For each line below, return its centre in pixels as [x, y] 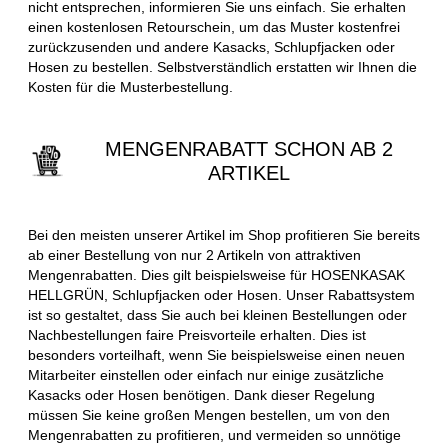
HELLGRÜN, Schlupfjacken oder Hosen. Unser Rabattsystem [221, 294]
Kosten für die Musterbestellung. [130, 86]
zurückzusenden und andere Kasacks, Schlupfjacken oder [211, 46]
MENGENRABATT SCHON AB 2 [248, 148]
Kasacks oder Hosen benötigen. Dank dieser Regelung [201, 394]
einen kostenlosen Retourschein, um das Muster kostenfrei [214, 26]
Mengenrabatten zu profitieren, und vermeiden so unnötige [214, 434]
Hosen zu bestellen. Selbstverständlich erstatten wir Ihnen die [222, 66]
